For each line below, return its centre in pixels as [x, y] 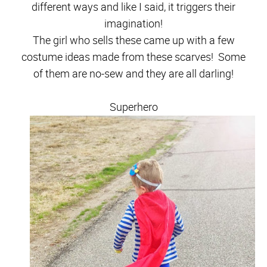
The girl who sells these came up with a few [133, 40]
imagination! [133, 23]
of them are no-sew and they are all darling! [133, 73]
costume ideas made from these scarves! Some [133, 57]
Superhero [133, 107]
